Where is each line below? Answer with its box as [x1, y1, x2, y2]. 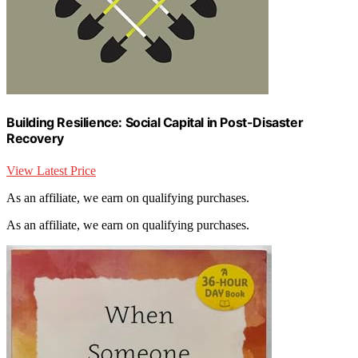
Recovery [6, 130, 64, 147]
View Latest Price [6, 163, 96, 177]
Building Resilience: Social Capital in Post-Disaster [6, 114, 304, 131]
